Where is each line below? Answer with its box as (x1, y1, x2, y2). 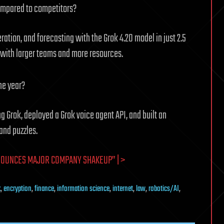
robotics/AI (148, 182, 179, 196)
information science (57, 182, 109, 196)
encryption (3, 182, 31, 196)
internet (112, 182, 133, 196)
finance (34, 182, 54, 196)
